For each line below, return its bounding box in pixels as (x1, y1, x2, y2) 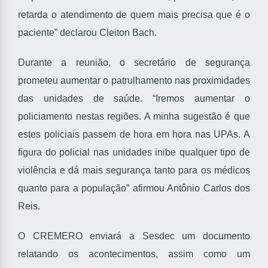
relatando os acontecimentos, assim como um (18, 249, 250, 260)
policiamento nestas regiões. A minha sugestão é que (18, 111, 250, 122)
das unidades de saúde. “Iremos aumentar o (18, 93, 250, 104)
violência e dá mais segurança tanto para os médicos (18, 165, 250, 176)
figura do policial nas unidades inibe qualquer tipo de (18, 147, 250, 158)
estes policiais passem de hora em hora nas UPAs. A (18, 129, 250, 140)
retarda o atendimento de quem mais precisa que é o (18, 10, 250, 20)
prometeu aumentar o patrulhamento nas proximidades (18, 75, 250, 86)
